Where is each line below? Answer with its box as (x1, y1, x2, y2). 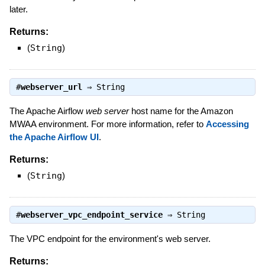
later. (9, 4, 28, 14)
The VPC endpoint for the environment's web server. (9, 234, 211, 244)
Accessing (205, 119, 249, 130)
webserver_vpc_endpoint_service (20, 210, 163, 220)
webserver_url (20, 82, 82, 92)
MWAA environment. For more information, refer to (9, 119, 206, 130)
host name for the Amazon (128, 106, 233, 117)
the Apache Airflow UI (9, 132, 99, 143)
